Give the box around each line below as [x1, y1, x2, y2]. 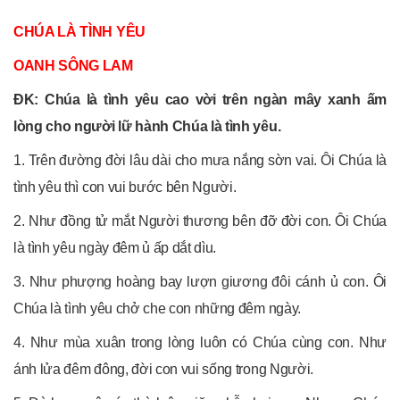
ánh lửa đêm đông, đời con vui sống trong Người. [13, 361, 313, 377]
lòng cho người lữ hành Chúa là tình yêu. [13, 118, 281, 134]
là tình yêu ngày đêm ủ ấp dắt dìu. [13, 239, 217, 255]
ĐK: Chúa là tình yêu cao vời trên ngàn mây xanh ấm [13, 91, 387, 107]
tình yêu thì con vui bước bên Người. [13, 179, 237, 195]
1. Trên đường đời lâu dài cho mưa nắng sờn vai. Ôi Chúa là [13, 152, 387, 168]
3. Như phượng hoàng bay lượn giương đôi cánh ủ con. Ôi [13, 273, 387, 289]
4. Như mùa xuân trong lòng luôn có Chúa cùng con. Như [13, 334, 387, 350]
